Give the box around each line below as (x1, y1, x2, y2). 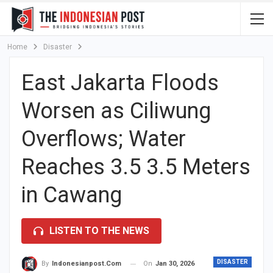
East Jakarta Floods (21, 70, 219, 96)
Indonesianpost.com (52, 260, 121, 268)
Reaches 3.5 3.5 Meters (21, 154, 250, 180)
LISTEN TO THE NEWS (49, 225, 149, 236)
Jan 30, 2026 (155, 260, 194, 268)
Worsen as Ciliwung (21, 98, 211, 124)
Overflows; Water (21, 126, 186, 152)
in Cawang (21, 182, 122, 208)
